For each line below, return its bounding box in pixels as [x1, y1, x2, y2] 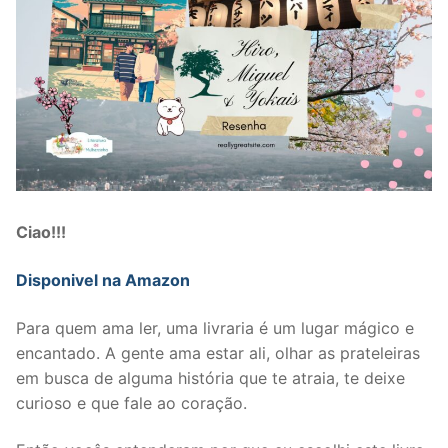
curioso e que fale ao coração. [16, 392, 247, 413]
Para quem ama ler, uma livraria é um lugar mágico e [16, 317, 414, 338]
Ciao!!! [16, 222, 66, 243]
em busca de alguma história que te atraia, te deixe [16, 367, 405, 388]
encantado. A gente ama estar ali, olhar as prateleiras [16, 342, 420, 363]
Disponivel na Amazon [16, 270, 190, 291]
